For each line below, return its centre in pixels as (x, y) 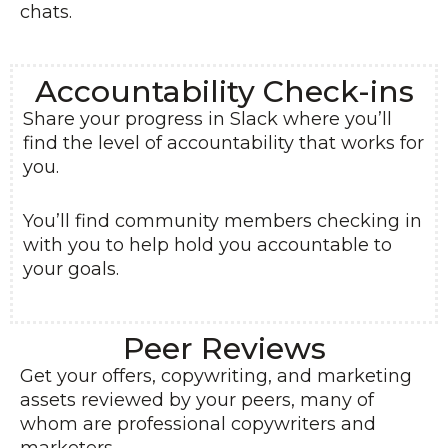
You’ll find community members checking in (222, 221)
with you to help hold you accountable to (207, 245)
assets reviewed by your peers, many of (197, 400)
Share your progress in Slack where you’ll (207, 119)
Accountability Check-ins (224, 91)
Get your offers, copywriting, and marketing (216, 376)
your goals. (71, 269)
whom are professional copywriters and (198, 424)
